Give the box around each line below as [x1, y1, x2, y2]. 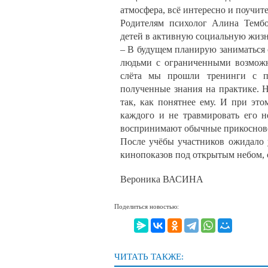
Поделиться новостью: [114, 202, 179, 210]
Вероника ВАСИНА [120, 173, 203, 184]
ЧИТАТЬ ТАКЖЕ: [114, 252, 184, 262]
